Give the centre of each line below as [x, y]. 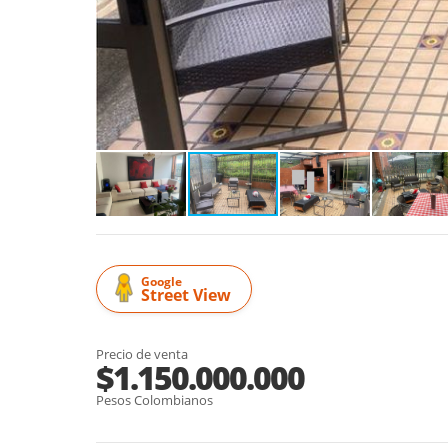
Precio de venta [142, 353]
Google [161, 281]
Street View [186, 294]
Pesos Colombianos [154, 399]
